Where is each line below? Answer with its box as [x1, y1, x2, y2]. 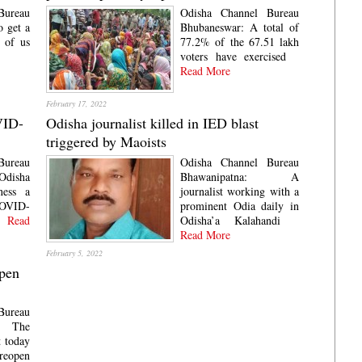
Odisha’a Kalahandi [180, 213, 280, 228]
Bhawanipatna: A [180, 169, 299, 184]
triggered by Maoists [46, 132, 167, 151]
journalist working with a [180, 183, 299, 199]
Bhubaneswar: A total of [180, 19, 299, 35]
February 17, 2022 [46, 98, 107, 109]
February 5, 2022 [46, 247, 103, 259]
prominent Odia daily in [180, 198, 299, 213]
